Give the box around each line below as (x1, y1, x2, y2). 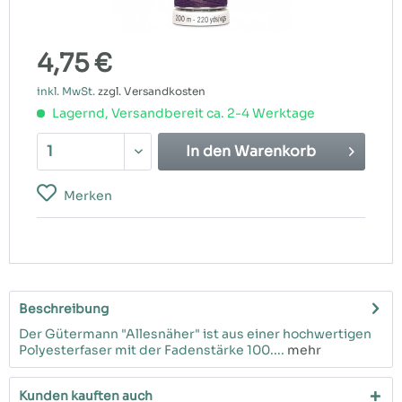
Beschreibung (19, 301, 109, 317)
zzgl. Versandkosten (98, 84, 205, 98)
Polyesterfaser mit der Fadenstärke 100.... (19, 342, 284, 358)
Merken (64, 188, 112, 204)
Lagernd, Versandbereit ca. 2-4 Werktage (49, 105, 315, 121)
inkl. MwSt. (37, 84, 98, 98)
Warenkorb (234, 142, 317, 161)
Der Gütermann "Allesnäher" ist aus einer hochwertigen (19, 326, 371, 342)
